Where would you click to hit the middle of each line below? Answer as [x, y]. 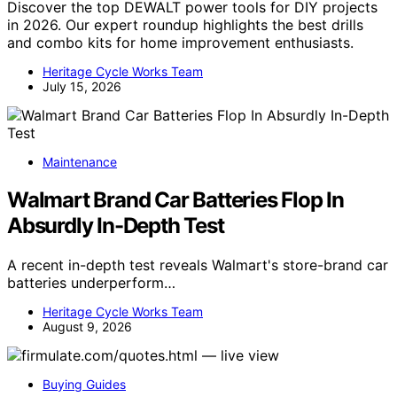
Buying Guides [84, 384]
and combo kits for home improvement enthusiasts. [180, 43]
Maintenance [80, 162]
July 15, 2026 [82, 87]
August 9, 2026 [87, 326]
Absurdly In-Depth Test [116, 225]
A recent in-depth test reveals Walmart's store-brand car [198, 265]
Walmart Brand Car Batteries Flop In [175, 199]
